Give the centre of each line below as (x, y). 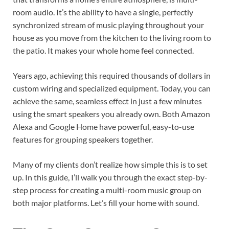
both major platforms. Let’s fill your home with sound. (106, 203)
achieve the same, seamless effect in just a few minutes (107, 101)
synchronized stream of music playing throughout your (108, 25)
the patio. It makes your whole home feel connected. (103, 51)
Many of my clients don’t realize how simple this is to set (110, 165)
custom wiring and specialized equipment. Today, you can (112, 88)
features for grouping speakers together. (83, 140)
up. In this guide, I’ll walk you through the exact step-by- (110, 177)
